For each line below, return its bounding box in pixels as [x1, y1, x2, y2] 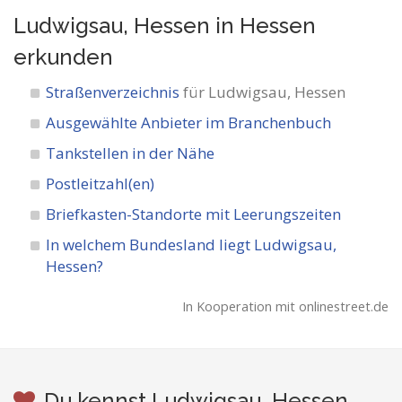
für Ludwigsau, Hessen [179, 82, 346, 102]
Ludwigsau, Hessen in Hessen [13, 13, 316, 39]
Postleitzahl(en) [46, 173, 155, 194]
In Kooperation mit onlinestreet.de [182, 298, 389, 315]
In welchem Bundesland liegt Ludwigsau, [46, 234, 337, 255]
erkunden [13, 44, 113, 70]
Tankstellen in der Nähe [46, 143, 215, 163]
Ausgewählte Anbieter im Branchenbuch [46, 112, 332, 133]
